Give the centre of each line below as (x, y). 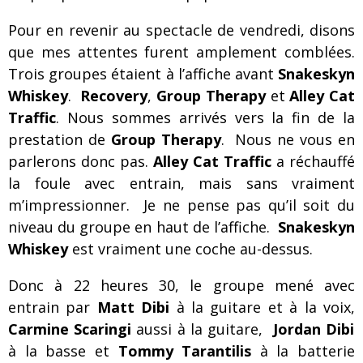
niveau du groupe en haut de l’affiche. (143, 227)
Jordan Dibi (313, 329)
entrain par (53, 307)
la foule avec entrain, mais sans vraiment (181, 183)
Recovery (114, 96)
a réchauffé (313, 161)
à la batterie (303, 351)
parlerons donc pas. (81, 161)
